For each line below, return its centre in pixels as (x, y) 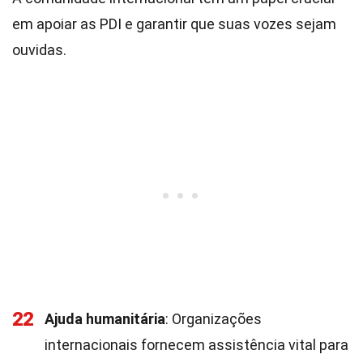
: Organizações (214, 319)
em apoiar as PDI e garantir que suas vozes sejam (174, 24)
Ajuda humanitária (105, 319)
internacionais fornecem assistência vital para (196, 345)
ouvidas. (39, 50)
